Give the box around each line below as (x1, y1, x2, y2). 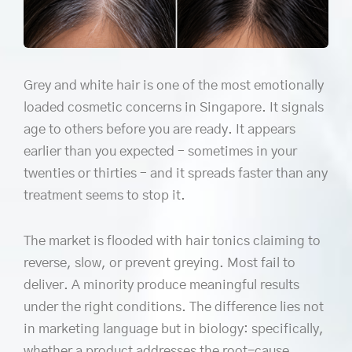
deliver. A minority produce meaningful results (24, 277, 299, 291)
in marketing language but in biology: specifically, (24, 321, 324, 335)
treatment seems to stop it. (24, 189, 185, 203)
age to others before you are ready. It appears (24, 123, 295, 137)
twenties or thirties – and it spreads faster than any (24, 167, 328, 181)
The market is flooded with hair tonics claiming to (24, 233, 321, 247)
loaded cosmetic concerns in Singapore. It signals (24, 101, 324, 115)
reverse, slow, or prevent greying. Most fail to (24, 255, 295, 269)
